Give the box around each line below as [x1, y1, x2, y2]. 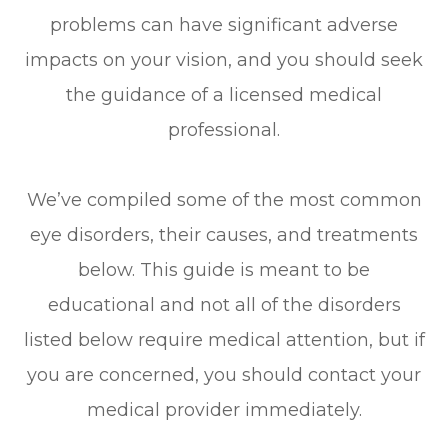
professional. [168, 119, 280, 142]
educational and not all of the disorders [47, 294, 401, 317]
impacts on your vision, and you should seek [25, 49, 423, 72]
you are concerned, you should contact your [27, 364, 421, 387]
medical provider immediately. [86, 399, 362, 422]
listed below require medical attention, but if [23, 329, 425, 352]
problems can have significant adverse [50, 14, 398, 37]
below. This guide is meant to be [78, 259, 370, 282]
